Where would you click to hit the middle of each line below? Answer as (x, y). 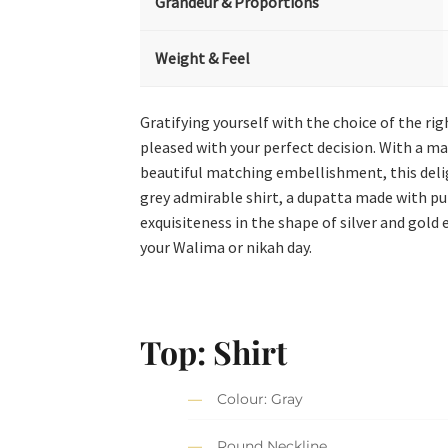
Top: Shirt (214, 351)
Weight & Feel (203, 58)
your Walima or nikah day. (226, 246)
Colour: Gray (260, 399)
